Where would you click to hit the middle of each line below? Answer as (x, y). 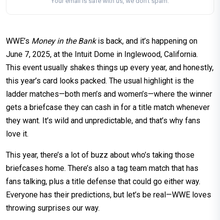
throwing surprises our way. (53, 208)
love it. (17, 134)
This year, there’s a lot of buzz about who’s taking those (100, 155)
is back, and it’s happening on (147, 41)
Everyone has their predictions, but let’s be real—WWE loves (109, 195)
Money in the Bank (64, 41)
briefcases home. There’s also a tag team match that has (102, 168)
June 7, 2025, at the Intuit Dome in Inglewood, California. (102, 55)
